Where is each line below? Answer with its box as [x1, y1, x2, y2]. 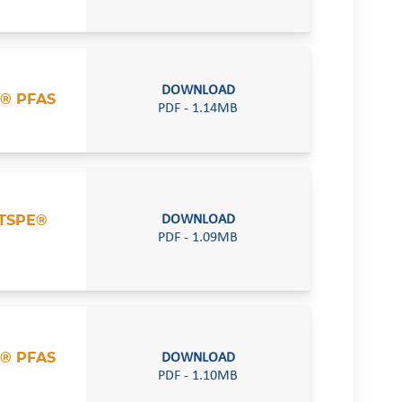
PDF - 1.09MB [158, 231, 239, 246]
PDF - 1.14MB [158, 101, 239, 117]
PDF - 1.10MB [158, 368, 239, 383]
